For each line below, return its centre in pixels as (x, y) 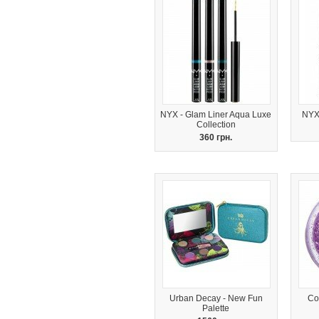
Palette (216, 308)
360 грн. (216, 137)
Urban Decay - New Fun (216, 298)
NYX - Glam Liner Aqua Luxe (216, 115)
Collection (216, 125)
